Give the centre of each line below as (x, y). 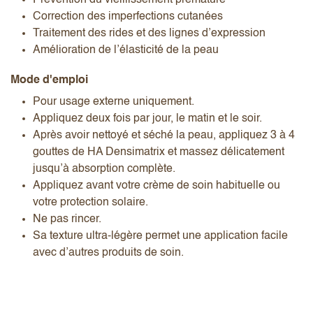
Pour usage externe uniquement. (114, 102)
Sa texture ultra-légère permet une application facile (160, 236)
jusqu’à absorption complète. (104, 169)
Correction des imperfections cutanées (129, 16)
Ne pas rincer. (67, 219)
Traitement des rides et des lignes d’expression (151, 33)
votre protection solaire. (90, 202)
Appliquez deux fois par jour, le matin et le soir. (147, 118)
